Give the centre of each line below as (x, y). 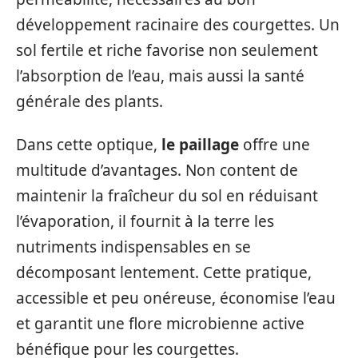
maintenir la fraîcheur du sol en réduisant (167, 196)
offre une (274, 145)
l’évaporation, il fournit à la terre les (145, 222)
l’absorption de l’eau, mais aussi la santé (160, 76)
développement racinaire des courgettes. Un (178, 24)
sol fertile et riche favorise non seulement (167, 50)
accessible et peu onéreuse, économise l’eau (176, 298)
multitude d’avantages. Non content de (157, 171)
